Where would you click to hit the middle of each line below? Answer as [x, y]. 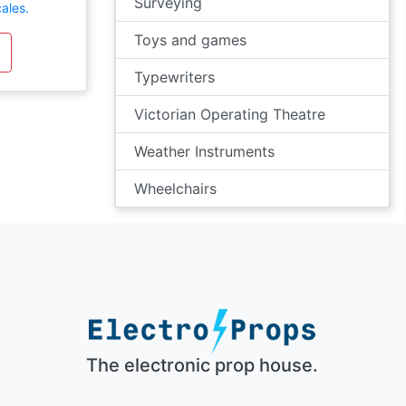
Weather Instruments [204, 151]
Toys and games [190, 40]
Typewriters [174, 77]
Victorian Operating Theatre [230, 114]
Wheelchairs [175, 188]
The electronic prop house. [202, 365]
